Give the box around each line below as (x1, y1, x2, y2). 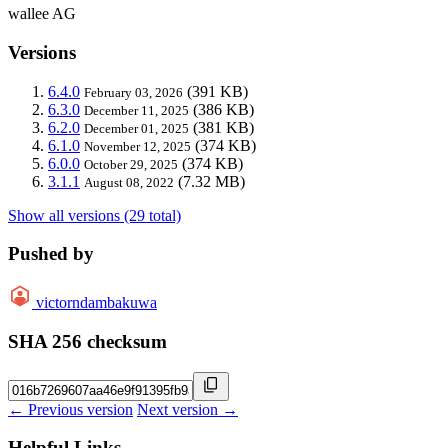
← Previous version (8, 400, 133, 418)
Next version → (137, 400, 238, 418)
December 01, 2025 (84, 120, 189, 136)
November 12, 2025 (84, 138, 191, 154)
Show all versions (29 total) (8, 206, 181, 224)
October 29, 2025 (84, 156, 178, 172)
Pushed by (8, 243, 94, 265)
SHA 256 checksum (8, 330, 167, 352)
